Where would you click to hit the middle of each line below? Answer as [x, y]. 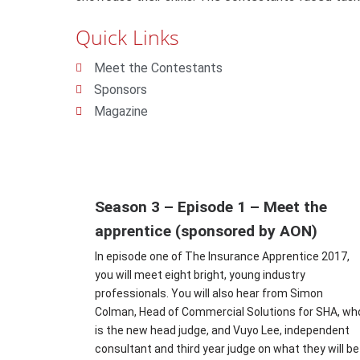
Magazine [121, 112]
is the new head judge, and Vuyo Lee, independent [223, 331]
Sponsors [120, 90]
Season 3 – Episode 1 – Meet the [211, 207]
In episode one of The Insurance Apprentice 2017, [223, 257]
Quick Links [128, 37]
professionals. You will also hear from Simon [209, 294]
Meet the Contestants [158, 68]
